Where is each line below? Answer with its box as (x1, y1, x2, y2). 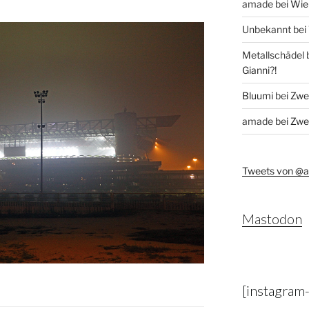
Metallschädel (241, 49, 304, 61)
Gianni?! (241, 64, 277, 77)
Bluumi (241, 90, 273, 102)
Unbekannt (241, 23, 291, 36)
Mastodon (241, 210, 302, 228)
